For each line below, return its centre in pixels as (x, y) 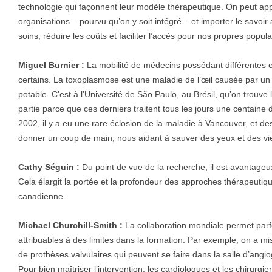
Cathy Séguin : (49, 167)
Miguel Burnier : (51, 65)
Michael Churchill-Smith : (70, 226)
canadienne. (42, 196)
